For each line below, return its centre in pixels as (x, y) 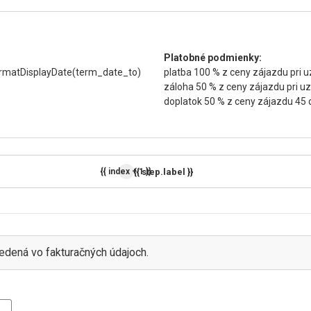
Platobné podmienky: (213, 58)
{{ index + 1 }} (126, 171)
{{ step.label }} (163, 171)
